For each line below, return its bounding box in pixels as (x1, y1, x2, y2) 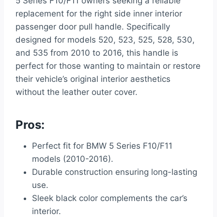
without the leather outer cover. (15, 87, 138, 97)
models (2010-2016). (32, 154, 113, 164)
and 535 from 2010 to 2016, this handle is (15, 48, 178, 58)
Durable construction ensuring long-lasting (32, 167, 197, 177)
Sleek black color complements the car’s (32, 193, 187, 203)
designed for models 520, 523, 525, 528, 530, (15, 35, 195, 45)
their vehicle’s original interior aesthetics (15, 74, 170, 84)
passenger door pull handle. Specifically (15, 22, 170, 32)
